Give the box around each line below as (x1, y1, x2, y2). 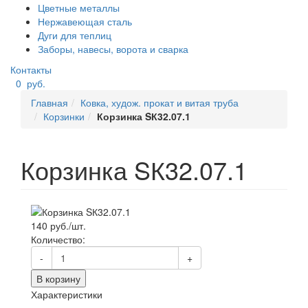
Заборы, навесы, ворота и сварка (38, 42, 188, 56)
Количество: (31, 232, 85, 247)
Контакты (10, 63, 52, 76)
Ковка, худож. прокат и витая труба (80, 96, 239, 109)
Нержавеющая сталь (38, 14, 132, 28)
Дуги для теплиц (38, 28, 111, 42)
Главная (31, 96, 68, 109)
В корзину (36, 272, 80, 286)
